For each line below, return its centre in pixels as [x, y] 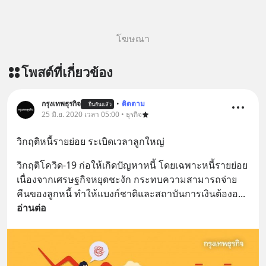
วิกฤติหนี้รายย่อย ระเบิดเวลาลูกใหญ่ [91, 141]
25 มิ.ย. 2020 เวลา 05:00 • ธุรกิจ [92, 114]
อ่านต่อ [31, 208]
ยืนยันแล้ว [100, 104]
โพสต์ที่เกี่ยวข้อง [67, 72]
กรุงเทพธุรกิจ [61, 104]
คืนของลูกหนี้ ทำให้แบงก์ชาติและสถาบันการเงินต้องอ [127, 194]
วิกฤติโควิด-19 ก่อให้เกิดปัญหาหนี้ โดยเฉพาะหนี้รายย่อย [132, 165]
